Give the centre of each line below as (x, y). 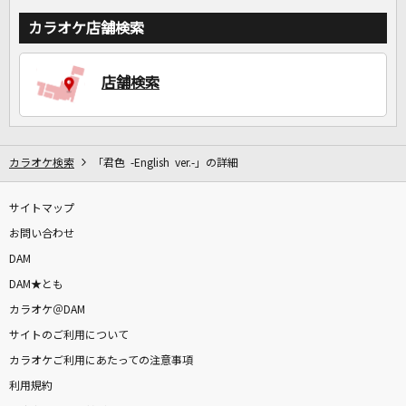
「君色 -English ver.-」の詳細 (165, 164)
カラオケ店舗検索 (86, 29)
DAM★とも (36, 285)
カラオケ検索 (42, 164)
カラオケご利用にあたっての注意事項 (101, 361)
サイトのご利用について (69, 336)
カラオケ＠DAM (47, 310)
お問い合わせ (42, 234)
